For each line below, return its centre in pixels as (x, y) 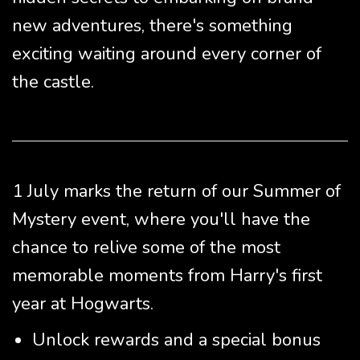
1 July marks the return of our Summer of (176, 192)
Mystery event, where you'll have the (161, 220)
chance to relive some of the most (146, 248)
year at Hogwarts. (83, 304)
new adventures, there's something (152, 26)
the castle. (53, 82)
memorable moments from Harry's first (167, 276)
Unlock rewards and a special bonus (176, 340)
